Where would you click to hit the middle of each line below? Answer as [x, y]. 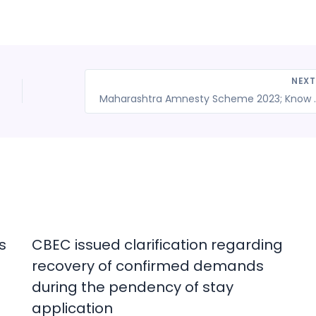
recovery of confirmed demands [147, 266]
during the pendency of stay [132, 287]
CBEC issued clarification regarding [157, 244]
